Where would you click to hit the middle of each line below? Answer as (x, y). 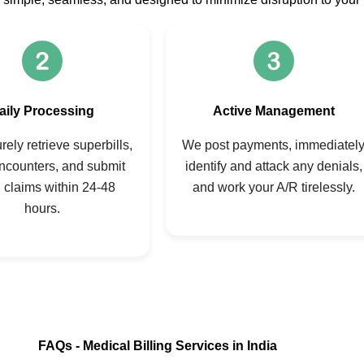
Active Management (273, 111)
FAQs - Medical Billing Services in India (158, 345)
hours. (42, 209)
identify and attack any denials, (273, 167)
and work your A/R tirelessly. (273, 188)
